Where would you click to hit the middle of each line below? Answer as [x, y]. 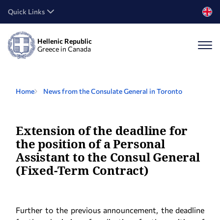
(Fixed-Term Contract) [82, 170]
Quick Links [26, 12]
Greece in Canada [64, 49]
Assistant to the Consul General [108, 157]
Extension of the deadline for [102, 130]
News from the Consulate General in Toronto [113, 91]
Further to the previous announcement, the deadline [110, 210]
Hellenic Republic [65, 41]
